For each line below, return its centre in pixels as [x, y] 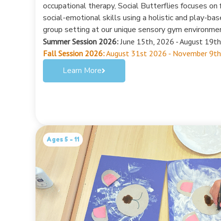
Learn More [82, 70]
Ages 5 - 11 [63, 139]
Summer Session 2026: [81, 41]
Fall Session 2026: [74, 53]
